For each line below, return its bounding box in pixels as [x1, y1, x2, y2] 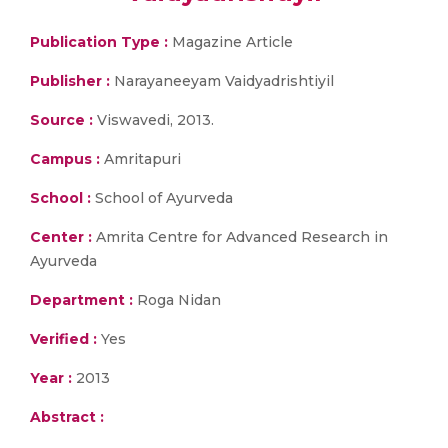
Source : [30, 111, 93, 129]
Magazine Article [168, 33, 293, 51]
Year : [30, 369, 72, 387]
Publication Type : [30, 33, 168, 51]
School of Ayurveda [91, 189, 233, 207]
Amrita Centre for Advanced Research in [92, 228, 388, 246]
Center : [30, 228, 92, 246]
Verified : [30, 330, 97, 348]
